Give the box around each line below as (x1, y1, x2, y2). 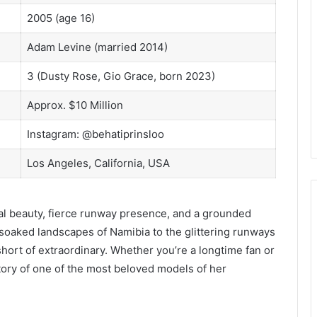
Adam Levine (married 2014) (26, 40, 168, 54)
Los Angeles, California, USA (26, 156, 170, 170)
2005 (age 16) (26, 11, 95, 25)
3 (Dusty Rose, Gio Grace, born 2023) (26, 69, 215, 83)
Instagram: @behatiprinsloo (26, 127, 164, 141)
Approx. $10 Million (26, 98, 123, 112)
